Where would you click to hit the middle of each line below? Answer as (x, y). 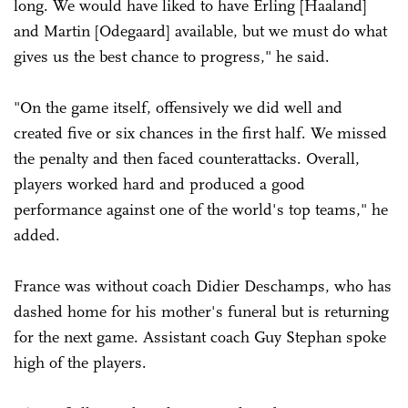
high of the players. (80, 362)
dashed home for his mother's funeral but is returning (201, 311)
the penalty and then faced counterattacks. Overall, (187, 158)
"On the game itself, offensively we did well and (178, 107)
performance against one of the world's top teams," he (201, 209)
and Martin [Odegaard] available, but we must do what (200, 31)
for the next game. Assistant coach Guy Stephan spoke (200, 337)
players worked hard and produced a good (159, 184)
